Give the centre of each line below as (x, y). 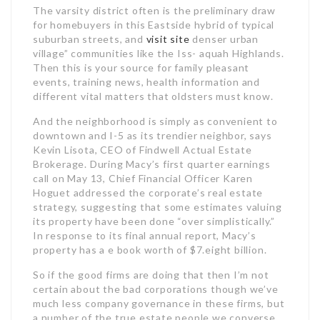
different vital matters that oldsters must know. (153, 96)
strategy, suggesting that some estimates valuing (157, 207)
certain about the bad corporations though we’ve (156, 289)
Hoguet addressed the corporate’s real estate (148, 192)
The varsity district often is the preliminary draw (154, 10)
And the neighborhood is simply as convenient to (155, 121)
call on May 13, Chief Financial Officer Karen (143, 178)
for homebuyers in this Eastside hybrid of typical (154, 25)
